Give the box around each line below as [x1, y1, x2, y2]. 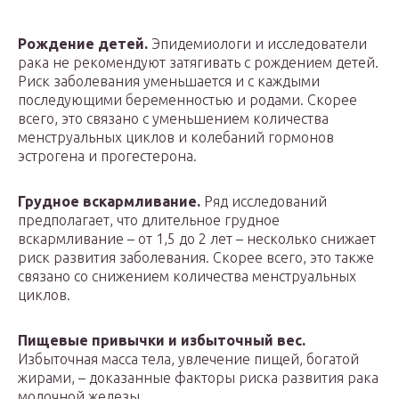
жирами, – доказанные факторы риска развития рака [18, 370, 379, 386]
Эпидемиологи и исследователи [148, 36, 367, 52]
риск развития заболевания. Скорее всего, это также [18, 249, 374, 265]
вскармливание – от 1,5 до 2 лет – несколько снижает [18, 231, 376, 247]
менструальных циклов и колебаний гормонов [18, 129, 334, 145]
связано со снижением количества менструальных [18, 268, 356, 284]
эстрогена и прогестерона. [18, 148, 197, 164]
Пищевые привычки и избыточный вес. [18, 332, 305, 348]
